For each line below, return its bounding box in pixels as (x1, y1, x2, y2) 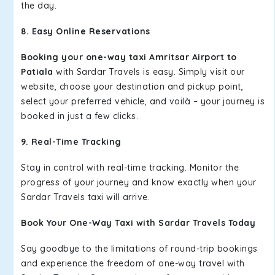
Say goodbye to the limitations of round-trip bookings (21, 243, 258, 254)
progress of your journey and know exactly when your (21, 177, 257, 188)
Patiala (21, 66, 56, 77)
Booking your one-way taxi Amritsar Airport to (21, 52, 237, 63)
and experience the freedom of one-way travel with (21, 258, 245, 269)
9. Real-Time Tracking (21, 136, 122, 147)
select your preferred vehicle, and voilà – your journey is (21, 96, 265, 107)
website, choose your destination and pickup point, (21, 81, 243, 92)
